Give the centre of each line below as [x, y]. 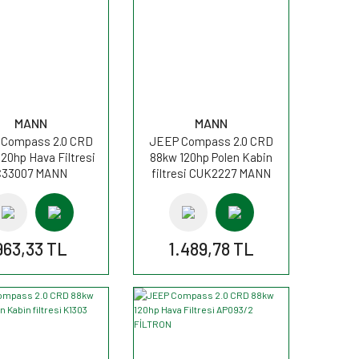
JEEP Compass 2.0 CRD [211, 141]
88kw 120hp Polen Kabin [211, 157]
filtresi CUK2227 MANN [211, 173]
